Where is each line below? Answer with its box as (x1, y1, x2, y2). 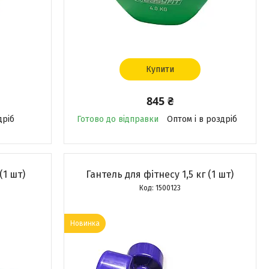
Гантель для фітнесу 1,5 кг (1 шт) (86, 169, 234, 180)
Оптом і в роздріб (166, 114, 237, 124)
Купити (145, 64, 174, 74)
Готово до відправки (76, 114, 159, 124)
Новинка (70, 219, 100, 228)
